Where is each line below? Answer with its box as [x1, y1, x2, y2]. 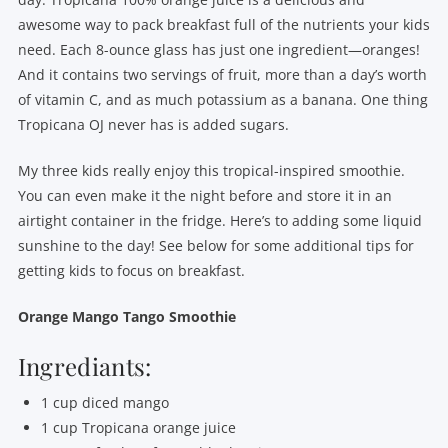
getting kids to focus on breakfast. [17, 260, 245, 280]
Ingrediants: [17, 349, 152, 382]
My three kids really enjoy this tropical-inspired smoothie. [17, 160, 405, 180]
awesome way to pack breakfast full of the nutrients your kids [17, 14, 430, 34]
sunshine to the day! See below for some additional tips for [17, 235, 414, 255]
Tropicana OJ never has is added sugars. [17, 114, 289, 134]
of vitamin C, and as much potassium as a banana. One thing [17, 89, 428, 109]
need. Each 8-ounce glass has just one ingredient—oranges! [17, 39, 420, 59]
